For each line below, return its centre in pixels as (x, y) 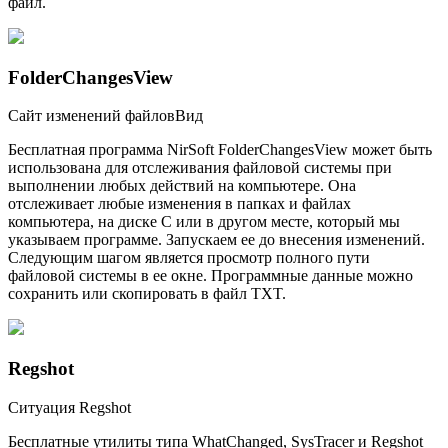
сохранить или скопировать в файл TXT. (147, 294)
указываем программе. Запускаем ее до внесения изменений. (216, 240)
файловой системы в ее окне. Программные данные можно (210, 276)
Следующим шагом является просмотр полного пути (189, 258)
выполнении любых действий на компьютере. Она (182, 186)
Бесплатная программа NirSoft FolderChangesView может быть (220, 150)
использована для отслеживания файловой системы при (200, 168)
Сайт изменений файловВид (105, 116)
